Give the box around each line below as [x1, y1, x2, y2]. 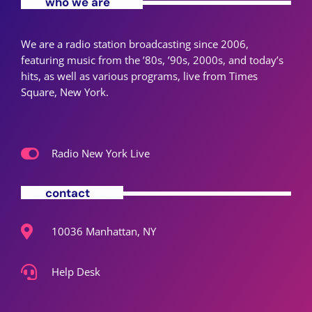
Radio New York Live [51, 146, 150, 161]
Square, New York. [21, 85, 109, 100]
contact [45, 185, 91, 201]
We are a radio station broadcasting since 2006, [21, 37, 249, 52]
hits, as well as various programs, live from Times [21, 69, 258, 84]
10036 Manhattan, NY [51, 224, 156, 238]
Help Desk [51, 264, 100, 279]
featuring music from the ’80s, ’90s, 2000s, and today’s [21, 53, 283, 68]
